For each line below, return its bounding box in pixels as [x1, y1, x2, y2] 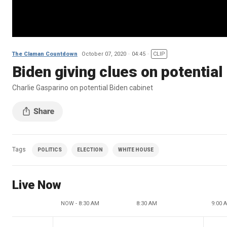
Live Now [12, 177, 61, 192]
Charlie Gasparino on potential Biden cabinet [12, 83, 153, 92]
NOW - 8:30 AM [61, 200, 99, 207]
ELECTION [77, 146, 103, 153]
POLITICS [37, 146, 62, 153]
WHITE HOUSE [118, 146, 154, 153]
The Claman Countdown [12, 50, 78, 57]
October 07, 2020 [82, 50, 126, 57]
